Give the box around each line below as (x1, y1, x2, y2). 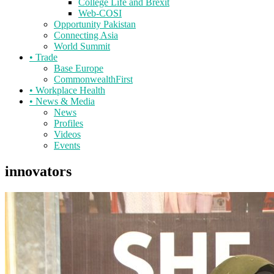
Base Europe (54, 62, 103, 73)
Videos (54, 128, 81, 139)
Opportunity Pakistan (54, 18, 136, 29)
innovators (5, 163, 72, 179)
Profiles (54, 117, 83, 128)
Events (54, 139, 80, 150)
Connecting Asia (54, 29, 118, 40)
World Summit (54, 40, 110, 51)
